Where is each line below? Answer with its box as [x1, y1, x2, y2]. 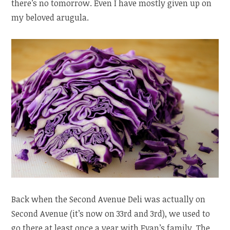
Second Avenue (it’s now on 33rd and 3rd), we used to [11, 208, 210, 220]
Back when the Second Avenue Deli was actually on [11, 194, 206, 205]
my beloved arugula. [11, 12, 89, 24]
